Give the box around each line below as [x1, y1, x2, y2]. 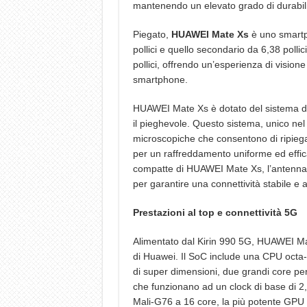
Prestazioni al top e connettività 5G [132, 207, 297, 218]
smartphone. [132, 74, 188, 85]
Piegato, [132, 29, 171, 40]
